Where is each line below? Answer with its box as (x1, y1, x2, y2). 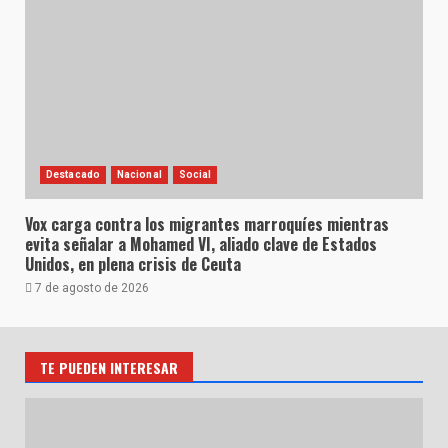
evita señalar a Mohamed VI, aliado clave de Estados (25, 231, 377, 256)
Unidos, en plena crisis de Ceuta (25, 251, 241, 276)
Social (178, 168, 212, 180)
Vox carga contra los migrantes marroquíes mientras (25, 211, 389, 236)
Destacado (46, 168, 100, 180)
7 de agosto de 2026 (32, 280, 149, 295)
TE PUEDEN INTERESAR (40, 356, 178, 378)
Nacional (116, 168, 162, 180)
